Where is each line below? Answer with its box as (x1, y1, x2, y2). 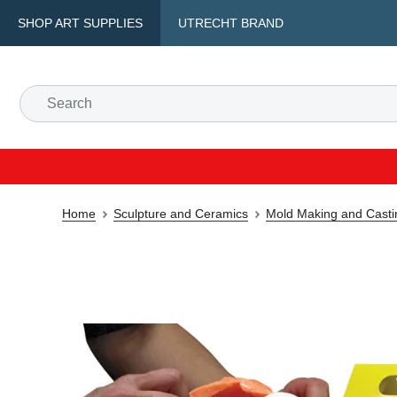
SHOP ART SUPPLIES (18, 16, 143, 30)
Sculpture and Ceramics (113, 206, 248, 221)
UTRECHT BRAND (178, 16, 284, 30)
